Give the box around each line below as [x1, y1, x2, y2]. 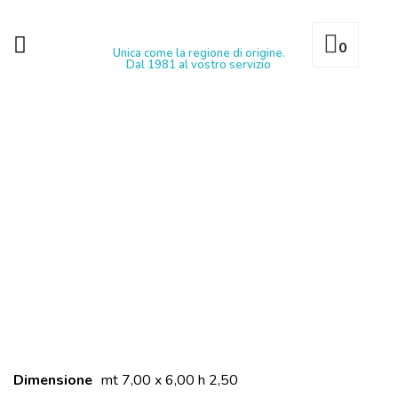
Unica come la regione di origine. [112, 44, 285, 61]
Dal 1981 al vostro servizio [126, 56, 272, 73]
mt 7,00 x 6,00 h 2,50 [101, 370, 238, 391]
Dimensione [13, 370, 92, 391]
